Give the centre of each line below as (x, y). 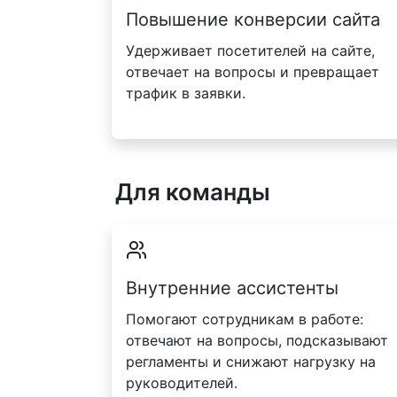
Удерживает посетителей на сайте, (250, 51)
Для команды (193, 192)
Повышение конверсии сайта (253, 20)
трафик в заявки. (186, 93)
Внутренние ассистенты (232, 288)
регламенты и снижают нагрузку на (251, 361)
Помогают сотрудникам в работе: (245, 319)
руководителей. (182, 382)
